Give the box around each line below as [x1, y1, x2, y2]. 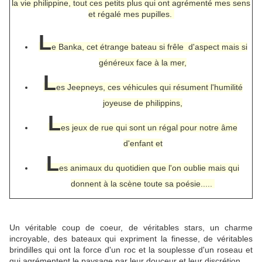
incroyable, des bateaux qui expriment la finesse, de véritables [9, 233, 253, 243]
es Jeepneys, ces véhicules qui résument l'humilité [56, 82, 243, 92]
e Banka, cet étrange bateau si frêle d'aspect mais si [51, 42, 247, 51]
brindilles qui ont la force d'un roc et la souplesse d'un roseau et [9, 244, 253, 254]
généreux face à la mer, [99, 57, 187, 67]
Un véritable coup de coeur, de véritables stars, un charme [9, 222, 253, 232]
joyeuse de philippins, [103, 98, 182, 108]
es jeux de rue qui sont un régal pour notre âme [61, 122, 237, 132]
